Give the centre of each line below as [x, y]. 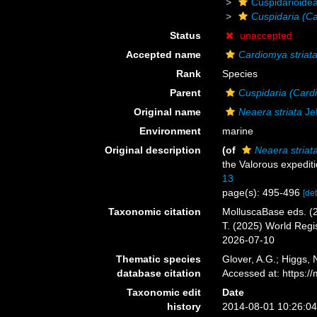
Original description [153, 150]
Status [186, 35]
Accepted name [164, 54]
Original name [168, 112]
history [184, 306]
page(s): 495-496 [263, 192]
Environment [171, 131]
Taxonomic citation [155, 212]
